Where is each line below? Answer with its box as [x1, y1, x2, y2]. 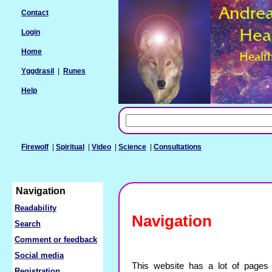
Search [15, 220, 41, 228]
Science [118, 142, 146, 151]
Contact [21, 8, 49, 17]
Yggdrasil [21, 67, 54, 75]
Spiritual [56, 142, 84, 151]
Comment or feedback [15, 236, 97, 244]
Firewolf [21, 142, 49, 151]
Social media [15, 251, 64, 260]
